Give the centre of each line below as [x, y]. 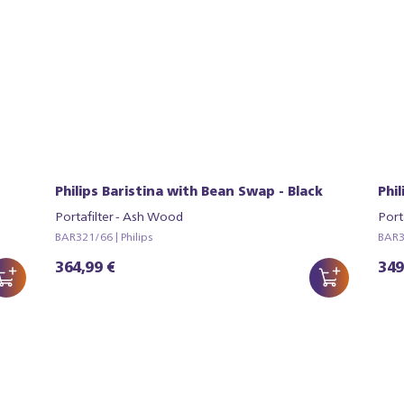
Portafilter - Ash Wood [119, 216]
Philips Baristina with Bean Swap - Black [188, 190]
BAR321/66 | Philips [103, 236]
